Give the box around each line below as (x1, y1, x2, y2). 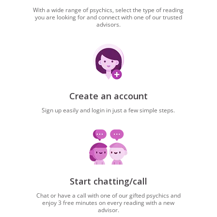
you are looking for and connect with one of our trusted (34, 13, 182, 21)
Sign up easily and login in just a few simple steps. (42, 106, 175, 114)
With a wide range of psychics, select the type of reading (33, 6, 184, 14)
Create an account (69, 90, 148, 102)
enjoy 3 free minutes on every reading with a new (42, 199, 175, 207)
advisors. (96, 20, 121, 29)
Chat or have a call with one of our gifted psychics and (36, 191, 181, 200)
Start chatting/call (69, 175, 147, 187)
